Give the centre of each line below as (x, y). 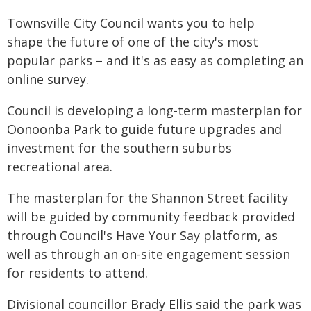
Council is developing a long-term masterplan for (154, 110)
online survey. (48, 79)
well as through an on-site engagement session (149, 254)
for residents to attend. (77, 273)
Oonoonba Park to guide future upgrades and (144, 129)
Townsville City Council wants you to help (131, 23)
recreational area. (60, 167)
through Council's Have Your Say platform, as (142, 235)
